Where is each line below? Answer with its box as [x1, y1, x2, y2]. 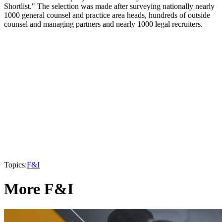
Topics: [4, 160, 27, 169]
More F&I [4, 180, 73, 198]
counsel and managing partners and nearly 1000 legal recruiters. [4, 19, 203, 28]
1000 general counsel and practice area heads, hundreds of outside [4, 10, 210, 19]
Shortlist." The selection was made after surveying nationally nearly [4, 1, 215, 10]
